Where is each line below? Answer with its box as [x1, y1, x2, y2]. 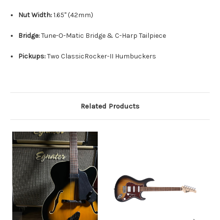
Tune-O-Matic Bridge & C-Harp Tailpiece [40, 31, 166, 40]
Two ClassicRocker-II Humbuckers [46, 52, 157, 61]
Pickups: [18, 52, 46, 61]
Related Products [81, 102, 139, 111]
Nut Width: [18, 11, 53, 20]
